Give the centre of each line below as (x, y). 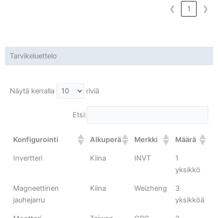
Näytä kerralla (33, 91)
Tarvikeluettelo (33, 56)
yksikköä (190, 200)
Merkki (146, 140)
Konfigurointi (36, 140)
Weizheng (151, 189)
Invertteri (28, 158)
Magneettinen (36, 189)
